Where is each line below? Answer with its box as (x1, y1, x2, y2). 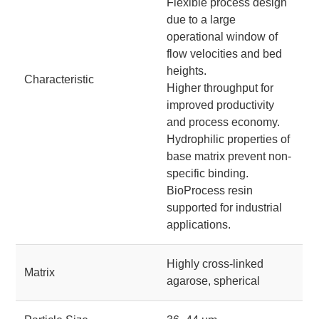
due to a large (167, 14, 236, 26)
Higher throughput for (167, 82, 274, 94)
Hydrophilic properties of (167, 133, 291, 145)
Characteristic (24, 73, 95, 85)
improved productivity (167, 99, 275, 111)
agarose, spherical (167, 275, 261, 287)
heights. (167, 65, 207, 77)
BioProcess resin (167, 184, 253, 197)
